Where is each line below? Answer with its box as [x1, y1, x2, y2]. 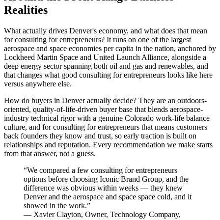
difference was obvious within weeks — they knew [24, 183, 183, 192]
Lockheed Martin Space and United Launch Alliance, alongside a [4, 53, 206, 61]
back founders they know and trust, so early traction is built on [4, 131, 196, 140]
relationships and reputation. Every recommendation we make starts [4, 140, 213, 149]
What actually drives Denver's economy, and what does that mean [4, 26, 207, 35]
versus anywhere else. [4, 79, 72, 88]
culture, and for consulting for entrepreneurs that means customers [4, 122, 207, 131]
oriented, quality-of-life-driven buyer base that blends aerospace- [4, 105, 203, 113]
